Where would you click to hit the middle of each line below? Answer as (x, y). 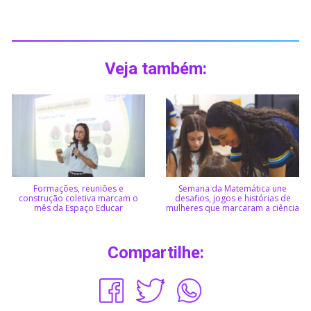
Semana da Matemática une (233, 188)
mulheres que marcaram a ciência (233, 208)
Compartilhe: (155, 252)
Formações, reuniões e (78, 188)
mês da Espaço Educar (78, 208)
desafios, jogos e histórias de (233, 198)
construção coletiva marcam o (78, 198)
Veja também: (155, 69)
